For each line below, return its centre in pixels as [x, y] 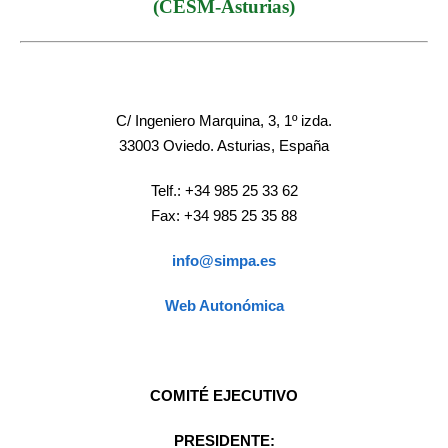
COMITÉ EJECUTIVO [224, 396]
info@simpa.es [224, 261]
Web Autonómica [224, 306]
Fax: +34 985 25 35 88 [224, 216]
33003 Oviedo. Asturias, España [224, 146]
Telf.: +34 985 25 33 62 [224, 191]
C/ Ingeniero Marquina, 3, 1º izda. [224, 121]
